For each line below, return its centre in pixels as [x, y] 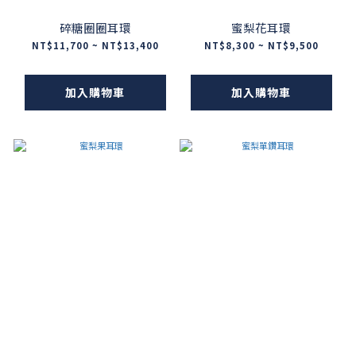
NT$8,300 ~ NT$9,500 [261, 46]
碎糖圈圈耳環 [95, 28]
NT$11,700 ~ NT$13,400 [95, 46]
